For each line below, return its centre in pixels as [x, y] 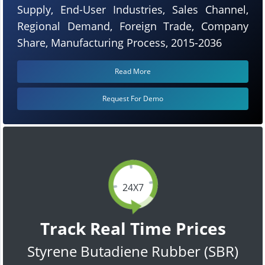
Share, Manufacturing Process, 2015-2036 [119, 42]
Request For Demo [133, 98]
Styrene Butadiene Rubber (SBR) [133, 251]
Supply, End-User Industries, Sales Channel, [133, 9]
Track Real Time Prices [133, 228]
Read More [133, 71]
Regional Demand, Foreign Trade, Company [133, 26]
